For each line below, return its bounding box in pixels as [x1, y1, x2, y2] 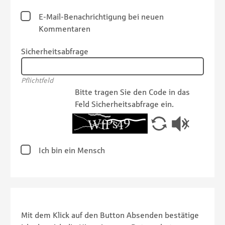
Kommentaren [39, 24, 90, 34]
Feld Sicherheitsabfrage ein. [75, 99, 174, 109]
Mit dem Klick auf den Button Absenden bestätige [21, 210, 199, 220]
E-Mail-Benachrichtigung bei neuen [39, 12, 164, 22]
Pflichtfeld [21, 76, 53, 85]
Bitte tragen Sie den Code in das [75, 87, 190, 97]
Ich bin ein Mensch [39, 146, 105, 155]
